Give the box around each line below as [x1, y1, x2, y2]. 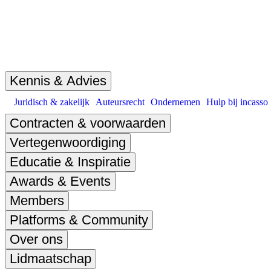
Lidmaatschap [10, 251, 91, 266]
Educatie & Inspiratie [10, 154, 131, 169]
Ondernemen [151, 97, 200, 107]
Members [10, 193, 64, 208]
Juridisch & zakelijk [14, 97, 90, 107]
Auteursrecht [96, 97, 145, 107]
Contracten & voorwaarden [10, 116, 166, 131]
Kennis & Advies [10, 73, 106, 88]
